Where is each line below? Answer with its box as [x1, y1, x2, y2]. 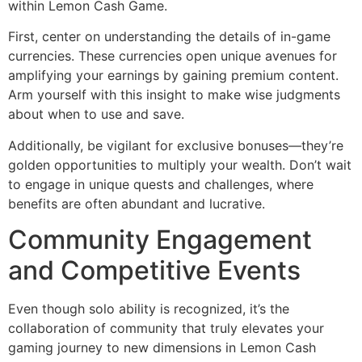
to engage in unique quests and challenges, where [8, 175, 314, 192]
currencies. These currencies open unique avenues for [8, 48, 337, 65]
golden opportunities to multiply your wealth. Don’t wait [8, 156, 351, 173]
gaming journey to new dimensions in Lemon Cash [8, 339, 316, 356]
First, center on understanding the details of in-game [8, 28, 330, 45]
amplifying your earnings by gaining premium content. [8, 67, 339, 84]
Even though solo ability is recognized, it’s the [8, 301, 289, 318]
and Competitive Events [8, 255, 301, 287]
